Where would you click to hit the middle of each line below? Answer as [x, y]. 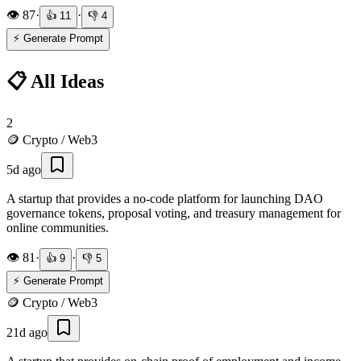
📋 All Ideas [55, 81]
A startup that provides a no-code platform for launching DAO [165, 198]
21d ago [27, 332]
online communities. [58, 227]
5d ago [24, 169]
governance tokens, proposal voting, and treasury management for [174, 213]
